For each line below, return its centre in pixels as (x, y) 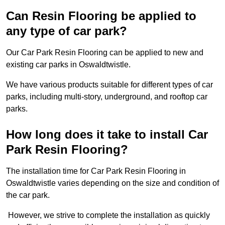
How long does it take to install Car (107, 135)
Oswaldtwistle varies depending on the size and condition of (113, 183)
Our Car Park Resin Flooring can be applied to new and (105, 53)
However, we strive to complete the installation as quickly (108, 215)
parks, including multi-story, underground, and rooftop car (107, 97)
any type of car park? (67, 31)
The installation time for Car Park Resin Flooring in (96, 171)
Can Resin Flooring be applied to (101, 16)
